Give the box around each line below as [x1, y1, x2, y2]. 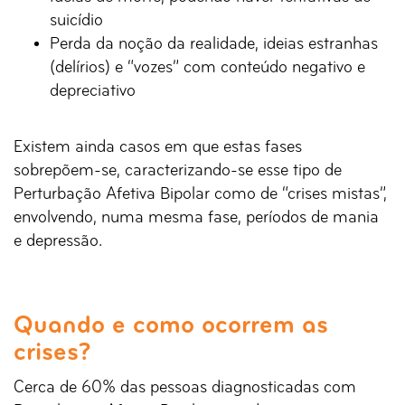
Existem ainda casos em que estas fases [14, 138, 302, 157]
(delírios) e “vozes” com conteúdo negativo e [50, 59, 365, 78]
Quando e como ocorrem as [14, 314, 328, 340]
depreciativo [50, 82, 136, 101]
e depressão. [14, 232, 102, 251]
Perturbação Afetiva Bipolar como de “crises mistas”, [14, 185, 387, 204]
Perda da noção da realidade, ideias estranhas [50, 35, 378, 54]
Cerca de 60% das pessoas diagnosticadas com [14, 379, 356, 398]
